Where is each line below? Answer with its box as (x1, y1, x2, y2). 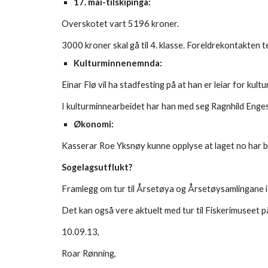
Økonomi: (73, 119, 114, 129)
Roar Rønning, (61, 248, 116, 258)
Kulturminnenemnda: (73, 58, 162, 68)
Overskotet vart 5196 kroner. (61, 19, 179, 29)
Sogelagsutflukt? (61, 162, 132, 172)
